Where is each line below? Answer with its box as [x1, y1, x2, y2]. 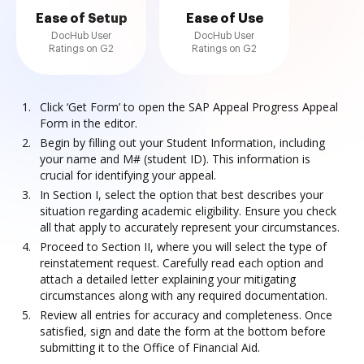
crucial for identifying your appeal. [40, 167, 216, 183]
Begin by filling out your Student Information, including [40, 135, 325, 150]
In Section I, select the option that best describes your [40, 187, 323, 202]
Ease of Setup [35, 12, 128, 25]
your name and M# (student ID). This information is [40, 151, 310, 167]
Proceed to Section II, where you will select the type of [40, 239, 327, 254]
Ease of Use [185, 12, 263, 25]
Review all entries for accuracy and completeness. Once [40, 307, 332, 323]
